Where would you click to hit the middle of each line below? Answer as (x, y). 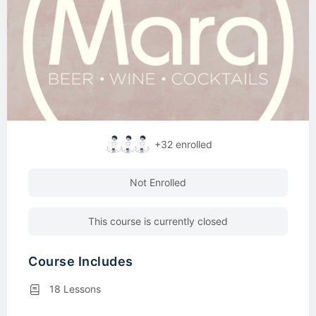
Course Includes (81, 261)
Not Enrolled (158, 182)
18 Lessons (75, 288)
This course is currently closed (158, 221)
